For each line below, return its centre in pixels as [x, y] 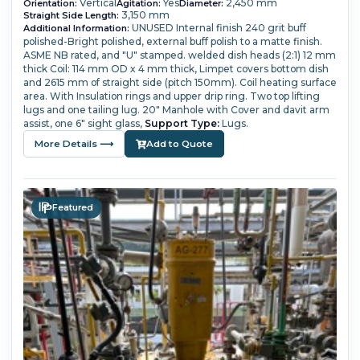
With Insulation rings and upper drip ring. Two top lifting [184, 96]
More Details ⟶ [74, 143]
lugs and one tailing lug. [81, 110]
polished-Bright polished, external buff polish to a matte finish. [172, 42]
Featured [73, 208]
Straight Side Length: [71, 16]
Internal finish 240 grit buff [241, 28]
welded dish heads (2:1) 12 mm [262, 55]
